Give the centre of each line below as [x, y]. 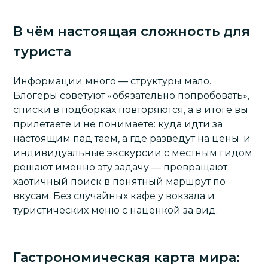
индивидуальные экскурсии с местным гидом [133, 153]
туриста [42, 52]
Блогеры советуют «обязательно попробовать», [132, 95]
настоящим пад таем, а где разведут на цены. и [132, 138]
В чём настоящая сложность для [132, 31]
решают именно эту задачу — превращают [121, 167]
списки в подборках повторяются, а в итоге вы [131, 110]
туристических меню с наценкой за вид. [116, 210]
